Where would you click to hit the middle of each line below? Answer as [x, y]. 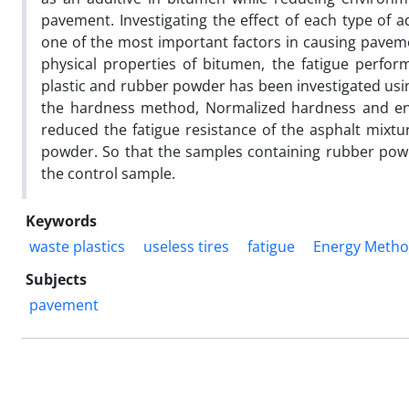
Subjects [56, 279]
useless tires [186, 246]
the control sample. [108, 173]
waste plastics [77, 246]
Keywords [61, 220]
